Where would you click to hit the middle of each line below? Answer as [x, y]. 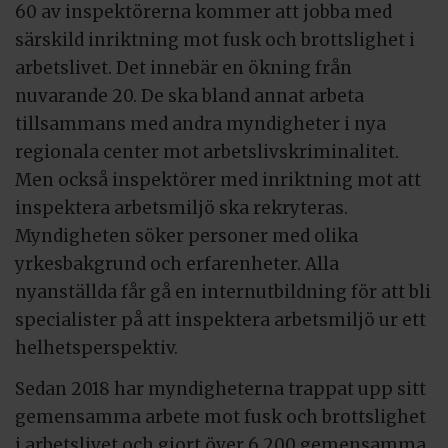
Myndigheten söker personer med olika [186, 236]
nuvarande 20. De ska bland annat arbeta [189, 96]
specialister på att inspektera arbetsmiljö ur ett [220, 320]
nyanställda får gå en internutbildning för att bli [223, 292]
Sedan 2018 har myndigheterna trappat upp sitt [220, 388]
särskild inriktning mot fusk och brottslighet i [215, 40]
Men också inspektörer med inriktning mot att [218, 180]
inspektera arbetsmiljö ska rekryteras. [181, 208]
